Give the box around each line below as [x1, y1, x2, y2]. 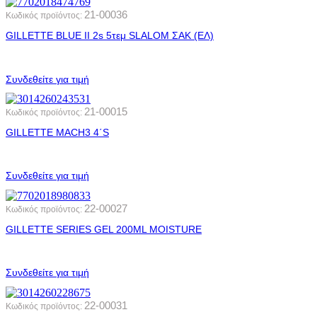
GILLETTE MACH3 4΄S [6, 126, 109, 138]
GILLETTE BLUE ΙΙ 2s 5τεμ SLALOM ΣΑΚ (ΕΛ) [6, 30, 214, 42]
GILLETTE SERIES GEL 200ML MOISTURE [6, 223, 202, 235]
